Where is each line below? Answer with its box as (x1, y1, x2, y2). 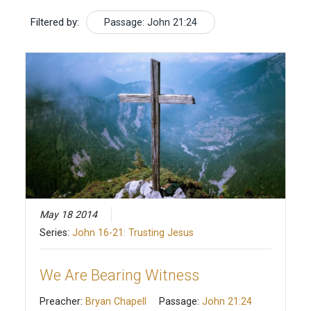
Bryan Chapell (85, 296, 146, 308)
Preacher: (39, 296, 85, 308)
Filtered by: (30, 15, 79, 28)
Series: (39, 227, 72, 239)
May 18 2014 (39, 209, 97, 221)
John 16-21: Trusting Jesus (72, 227, 194, 239)
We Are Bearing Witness (39, 267, 199, 285)
